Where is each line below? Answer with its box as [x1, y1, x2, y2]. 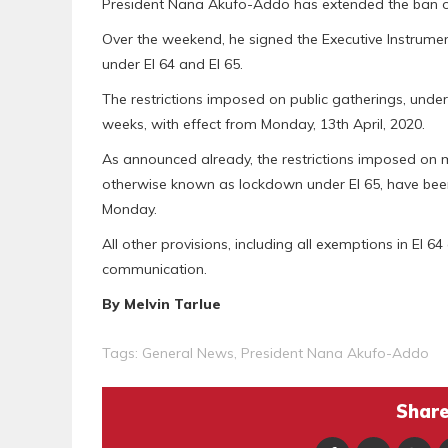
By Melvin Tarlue [102, 295, 221, 314]
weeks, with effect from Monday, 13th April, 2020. [102, 115, 425, 134]
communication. [102, 260, 207, 279]
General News [142, 344, 234, 363]
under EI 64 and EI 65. [102, 55, 243, 74]
